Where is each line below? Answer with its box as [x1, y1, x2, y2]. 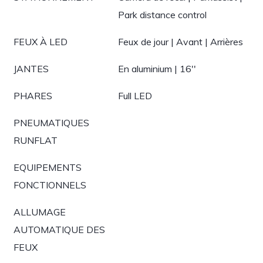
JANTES [14, 63, 49, 75]
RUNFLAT [14, 134, 58, 146]
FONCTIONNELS [14, 179, 86, 191]
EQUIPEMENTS [14, 161, 82, 173]
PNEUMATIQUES [14, 117, 89, 129]
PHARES [14, 90, 52, 102]
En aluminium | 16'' [118, 63, 196, 75]
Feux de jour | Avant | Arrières [118, 36, 243, 48]
